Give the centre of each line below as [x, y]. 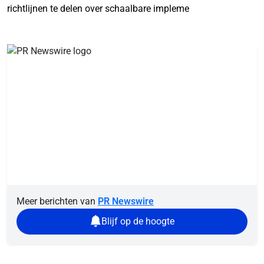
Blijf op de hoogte [138, 221]
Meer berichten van [57, 201]
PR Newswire [126, 201]
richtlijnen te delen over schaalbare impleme [98, 9]
